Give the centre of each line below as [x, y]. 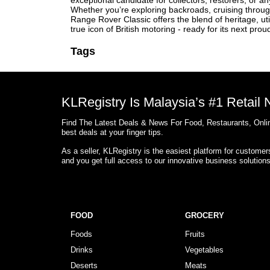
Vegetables [204, 250]
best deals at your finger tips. [112, 132]
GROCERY [205, 215]
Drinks [82, 250]
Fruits [195, 234]
